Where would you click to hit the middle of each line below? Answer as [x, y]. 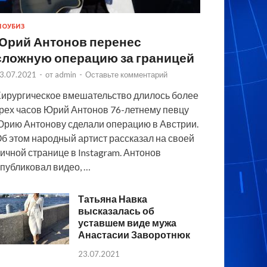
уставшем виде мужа [128, 223]
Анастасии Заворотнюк [134, 235]
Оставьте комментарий [127, 75]
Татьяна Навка [113, 199]
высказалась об [117, 211]
